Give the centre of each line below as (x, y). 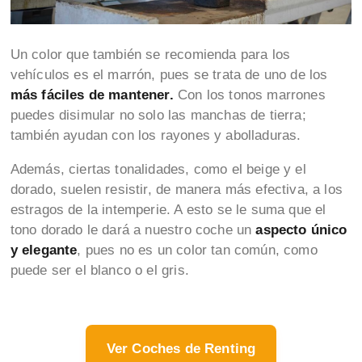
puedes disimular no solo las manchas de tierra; (158, 116)
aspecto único (299, 230)
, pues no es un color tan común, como (197, 250)
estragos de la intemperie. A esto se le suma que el (168, 210)
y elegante (44, 250)
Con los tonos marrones (249, 95)
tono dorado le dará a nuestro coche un (131, 230)
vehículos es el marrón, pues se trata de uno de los (169, 75)
